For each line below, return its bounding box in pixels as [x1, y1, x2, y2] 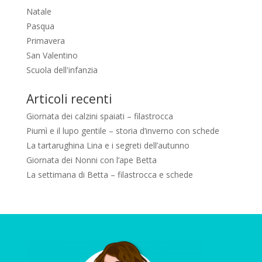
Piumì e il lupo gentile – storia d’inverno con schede [26, 125, 219, 137]
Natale [26, 6, 51, 18]
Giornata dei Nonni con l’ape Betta [26, 154, 157, 166]
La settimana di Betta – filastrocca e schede [26, 169, 193, 181]
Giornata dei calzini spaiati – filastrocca [26, 111, 173, 122]
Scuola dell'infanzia [26, 64, 98, 76]
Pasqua [26, 20, 54, 32]
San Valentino [26, 50, 78, 61]
